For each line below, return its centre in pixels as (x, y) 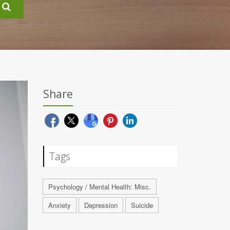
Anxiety (59, 205)
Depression (101, 205)
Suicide (142, 205)
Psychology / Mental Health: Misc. (99, 187)
